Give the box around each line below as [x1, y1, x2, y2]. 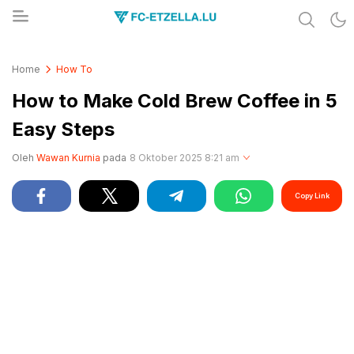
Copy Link [294, 191, 330, 200]
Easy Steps [12, 118, 115, 141]
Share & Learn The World [40, 44, 171, 58]
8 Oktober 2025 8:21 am [130, 152, 239, 164]
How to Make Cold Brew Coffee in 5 [12, 89, 337, 112]
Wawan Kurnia [36, 152, 100, 164]
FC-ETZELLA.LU [40, 54, 120, 68]
